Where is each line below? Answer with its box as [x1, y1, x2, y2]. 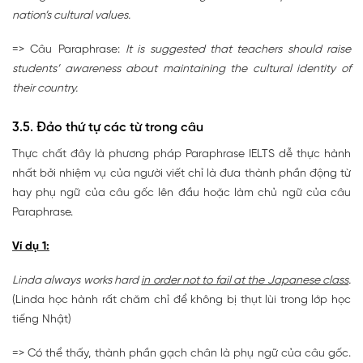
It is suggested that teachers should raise [126, 44, 351, 57]
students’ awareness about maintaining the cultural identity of [12, 63, 351, 76]
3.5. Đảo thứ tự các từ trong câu [12, 121, 203, 135]
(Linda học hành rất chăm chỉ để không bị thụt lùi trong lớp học [12, 294, 351, 307]
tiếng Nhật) [12, 314, 71, 327]
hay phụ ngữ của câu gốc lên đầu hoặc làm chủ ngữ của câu [12, 187, 351, 200]
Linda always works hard [12, 275, 142, 288]
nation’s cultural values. [12, 10, 130, 23]
